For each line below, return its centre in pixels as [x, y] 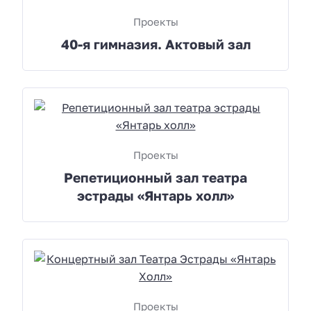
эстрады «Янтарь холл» [155, 195]
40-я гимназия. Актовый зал [155, 44]
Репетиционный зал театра [155, 177]
